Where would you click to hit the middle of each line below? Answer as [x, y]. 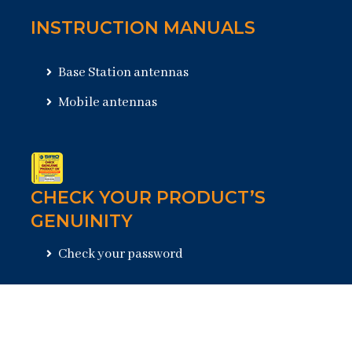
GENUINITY [82, 222]
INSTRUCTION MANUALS [143, 28]
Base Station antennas [122, 73]
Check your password [119, 255]
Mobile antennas [106, 103]
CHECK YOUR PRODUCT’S [148, 198]
